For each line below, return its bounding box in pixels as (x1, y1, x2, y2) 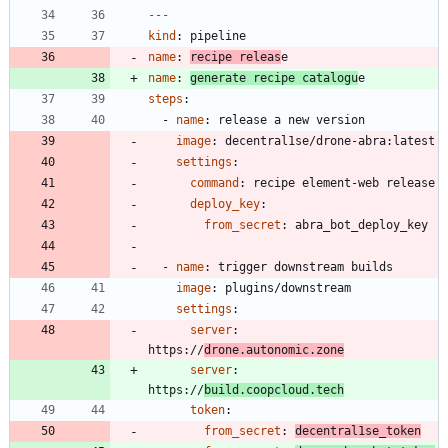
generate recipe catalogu (190, 70, 358, 85)
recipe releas (190, 49, 281, 64)
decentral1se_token (295, 423, 421, 438)
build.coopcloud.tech (204, 382, 344, 397)
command (190, 175, 239, 190)
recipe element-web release (253, 175, 435, 190)
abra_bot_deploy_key (295, 217, 428, 232)
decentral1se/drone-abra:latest (225, 133, 435, 148)
